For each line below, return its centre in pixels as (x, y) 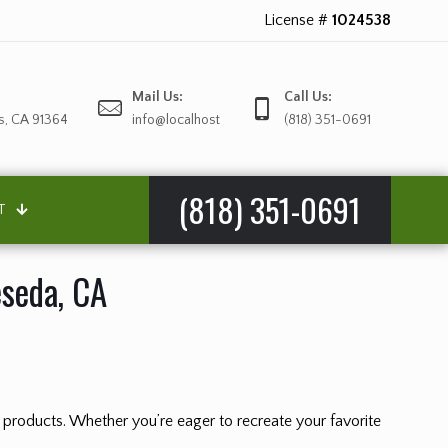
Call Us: (308, 97)
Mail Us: (157, 97)
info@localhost (176, 120)
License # (298, 20)
